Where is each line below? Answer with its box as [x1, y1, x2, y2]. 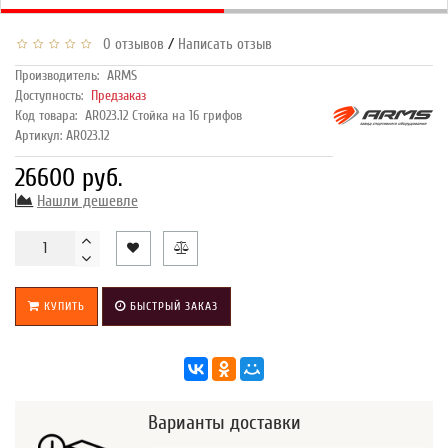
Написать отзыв [178, 35, 272, 53]
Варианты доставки [148, 410, 301, 434]
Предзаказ [91, 86, 146, 104]
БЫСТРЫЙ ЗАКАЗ [126, 298, 218, 313]
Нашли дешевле [37, 191, 138, 210]
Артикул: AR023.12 [15, 126, 109, 144]
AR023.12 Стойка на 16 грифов [85, 106, 242, 124]
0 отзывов [95, 35, 164, 53]
